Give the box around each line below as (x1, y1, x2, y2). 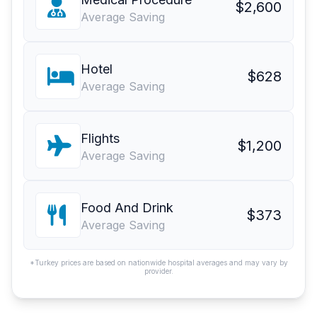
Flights (81, 131, 120, 146)
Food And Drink (81, 200, 173, 216)
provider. (144, 267, 173, 276)
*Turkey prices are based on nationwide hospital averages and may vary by (29, 258, 288, 267)
